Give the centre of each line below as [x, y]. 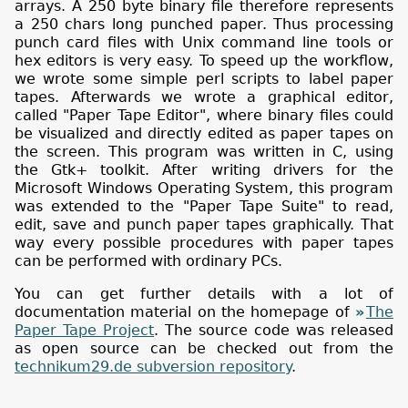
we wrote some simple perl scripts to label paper [204, 78]
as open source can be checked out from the [204, 348]
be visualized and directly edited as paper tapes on [204, 133]
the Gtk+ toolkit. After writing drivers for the [204, 169]
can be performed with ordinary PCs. [148, 260]
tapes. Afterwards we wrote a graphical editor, [204, 97]
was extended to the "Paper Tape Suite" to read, [204, 206]
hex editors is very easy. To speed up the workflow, [204, 60]
